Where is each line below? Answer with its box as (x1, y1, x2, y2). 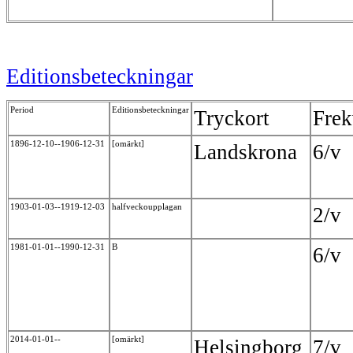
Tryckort (194, 106, 269, 131)
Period (10, 105, 34, 115)
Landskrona (194, 140, 303, 165)
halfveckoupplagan (112, 202, 184, 212)
